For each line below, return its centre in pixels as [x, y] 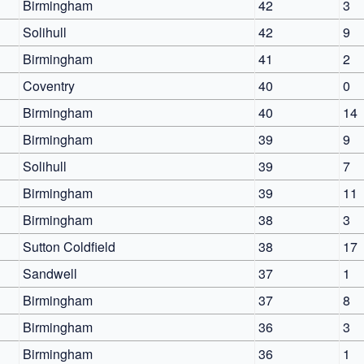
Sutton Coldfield [69, 246]
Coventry [49, 85]
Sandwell [50, 273]
